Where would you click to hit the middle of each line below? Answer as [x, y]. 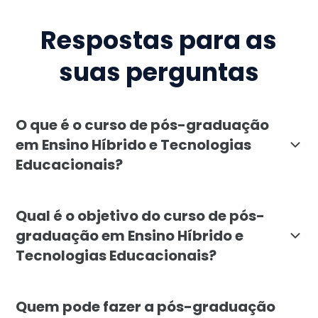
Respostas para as [159, 40]
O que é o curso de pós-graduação [143, 125]
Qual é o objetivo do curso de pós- [141, 215]
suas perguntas [159, 72]
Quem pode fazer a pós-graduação [146, 306]
